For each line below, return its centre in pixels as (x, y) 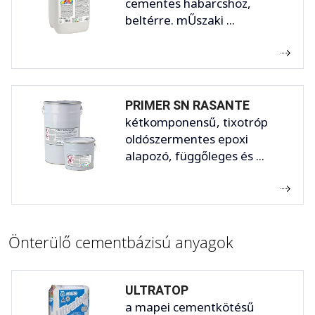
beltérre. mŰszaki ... (180, 20)
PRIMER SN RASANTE (187, 105)
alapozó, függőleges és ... (195, 155)
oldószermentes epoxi (187, 139)
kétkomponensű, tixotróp (197, 122)
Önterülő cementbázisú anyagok (121, 242)
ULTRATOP (157, 290)
